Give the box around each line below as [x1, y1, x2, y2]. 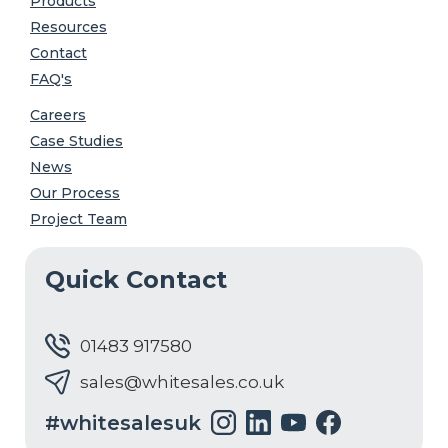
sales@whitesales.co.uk [80, 372, 284, 393]
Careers [30, 106, 86, 125]
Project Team [30, 210, 127, 229]
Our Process [30, 184, 120, 203]
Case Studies [30, 132, 123, 151]
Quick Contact [45, 265, 227, 295]
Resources [30, 18, 107, 37]
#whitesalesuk [45, 410, 201, 435]
